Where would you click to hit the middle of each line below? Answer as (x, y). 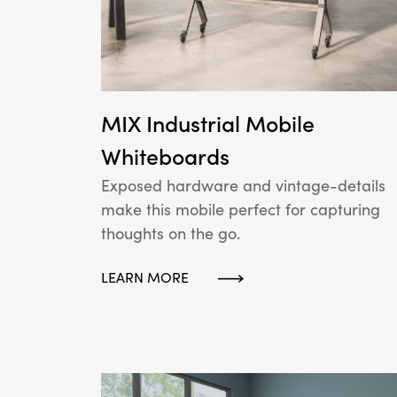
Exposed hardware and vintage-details (243, 185)
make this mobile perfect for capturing (241, 209)
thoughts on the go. (171, 233)
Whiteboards (165, 156)
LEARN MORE (145, 277)
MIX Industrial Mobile (208, 124)
